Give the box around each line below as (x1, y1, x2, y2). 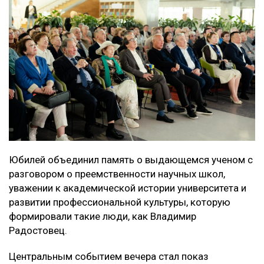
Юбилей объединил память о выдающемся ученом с (9, 153, 253, 166)
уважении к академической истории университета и (9, 181, 246, 194)
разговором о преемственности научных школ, (9, 167, 225, 180)
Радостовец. (9, 224, 67, 236)
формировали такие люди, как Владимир (9, 210, 196, 222)
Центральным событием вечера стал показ (9, 250, 209, 262)
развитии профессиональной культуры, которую (9, 196, 230, 208)
